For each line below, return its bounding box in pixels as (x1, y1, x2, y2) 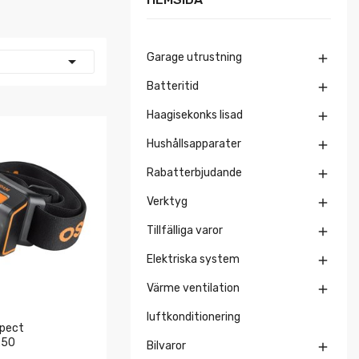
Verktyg (147, 195, 188, 208)
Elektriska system (147, 252, 240, 266)
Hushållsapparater (147, 137, 241, 151)
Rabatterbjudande (147, 166, 242, 179)
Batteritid (147, 79, 199, 93)
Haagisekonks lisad (147, 108, 243, 122)
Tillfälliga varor (147, 224, 223, 237)
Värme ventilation (147, 281, 240, 295)
